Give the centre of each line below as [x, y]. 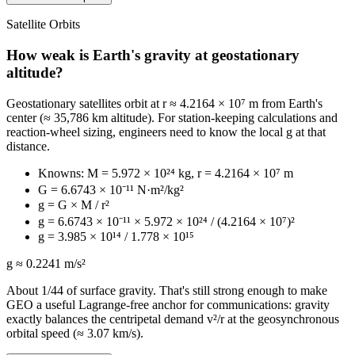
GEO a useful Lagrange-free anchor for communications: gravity [168, 304]
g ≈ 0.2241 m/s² [46, 263]
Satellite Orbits [43, 25]
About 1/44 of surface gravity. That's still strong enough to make [167, 290]
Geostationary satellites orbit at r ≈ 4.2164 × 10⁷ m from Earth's [164, 103]
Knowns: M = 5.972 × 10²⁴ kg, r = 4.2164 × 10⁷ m [166, 173]
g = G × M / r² [74, 204]
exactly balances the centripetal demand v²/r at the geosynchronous [173, 319]
